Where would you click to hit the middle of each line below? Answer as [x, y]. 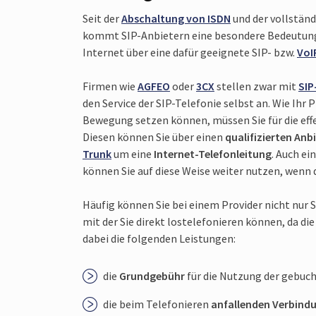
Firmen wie [110, 86]
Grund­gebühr [152, 275]
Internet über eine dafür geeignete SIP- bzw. [190, 52]
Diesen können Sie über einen [154, 136]
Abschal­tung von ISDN [176, 18]
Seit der [102, 18]
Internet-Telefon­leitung [213, 153]
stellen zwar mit [256, 86]
